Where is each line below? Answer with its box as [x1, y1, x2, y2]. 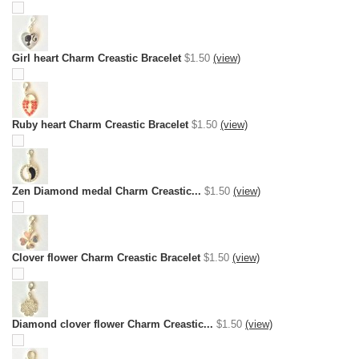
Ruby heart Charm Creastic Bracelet [12, 119, 188, 131]
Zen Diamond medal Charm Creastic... [12, 185, 201, 197]
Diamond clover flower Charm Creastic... [12, 318, 213, 330]
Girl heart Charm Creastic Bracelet [12, 52, 181, 64]
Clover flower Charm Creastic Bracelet [12, 252, 200, 264]
